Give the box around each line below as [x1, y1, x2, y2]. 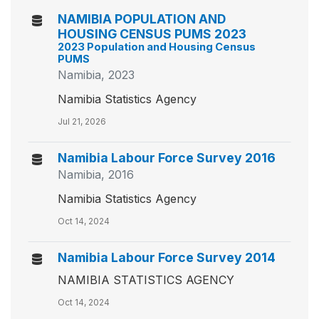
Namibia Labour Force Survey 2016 [58, 150, 276, 165]
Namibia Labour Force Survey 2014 [58, 250, 276, 265]
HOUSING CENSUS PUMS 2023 [58, 26, 246, 41]
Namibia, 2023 [58, 68, 135, 82]
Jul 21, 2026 [58, 116, 106, 127]
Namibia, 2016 [58, 167, 134, 182]
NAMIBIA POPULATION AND [58, 11, 226, 26]
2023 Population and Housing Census [58, 41, 256, 53]
